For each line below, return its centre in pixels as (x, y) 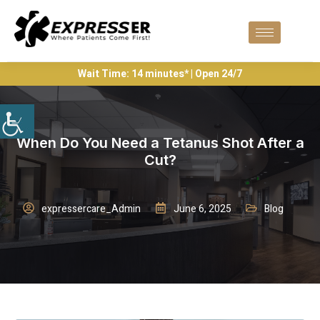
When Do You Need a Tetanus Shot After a (160, 142)
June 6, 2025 (202, 209)
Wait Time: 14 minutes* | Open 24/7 (160, 74)
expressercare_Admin (91, 209)
